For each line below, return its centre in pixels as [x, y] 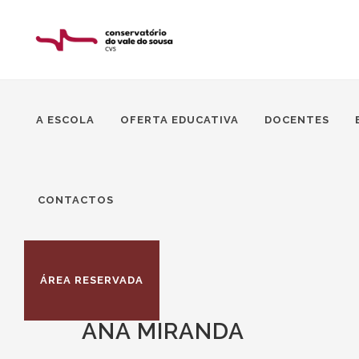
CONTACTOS [76, 200]
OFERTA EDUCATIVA [179, 120]
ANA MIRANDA [163, 331]
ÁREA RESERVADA [92, 280]
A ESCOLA [65, 120]
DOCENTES [297, 120]
